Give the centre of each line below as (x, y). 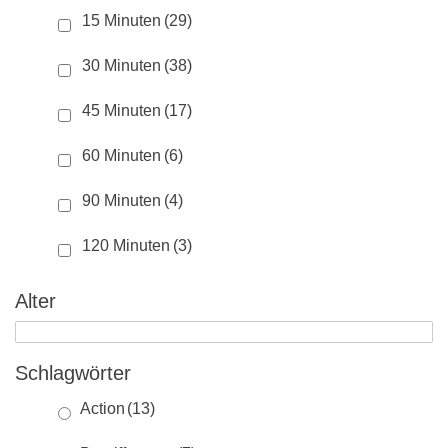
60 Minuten (121, 156)
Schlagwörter (73, 373)
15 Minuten (121, 21)
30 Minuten (121, 66)
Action (102, 409)
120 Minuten (126, 246)
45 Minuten (121, 111)
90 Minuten (121, 201)
